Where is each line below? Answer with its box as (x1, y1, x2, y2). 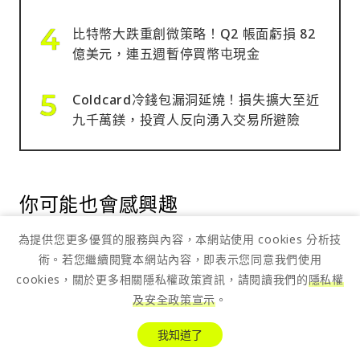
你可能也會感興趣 (19, 190, 178, 217)
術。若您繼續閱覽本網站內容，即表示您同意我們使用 (38, 252, 322, 267)
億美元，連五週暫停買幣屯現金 (72, 44, 260, 63)
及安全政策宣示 (133, 292, 216, 307)
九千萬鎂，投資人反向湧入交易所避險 (72, 110, 301, 129)
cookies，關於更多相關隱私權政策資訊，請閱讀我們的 (16, 272, 309, 287)
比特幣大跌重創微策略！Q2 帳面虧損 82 (72, 24, 316, 43)
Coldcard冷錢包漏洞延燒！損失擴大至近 (72, 90, 320, 108)
